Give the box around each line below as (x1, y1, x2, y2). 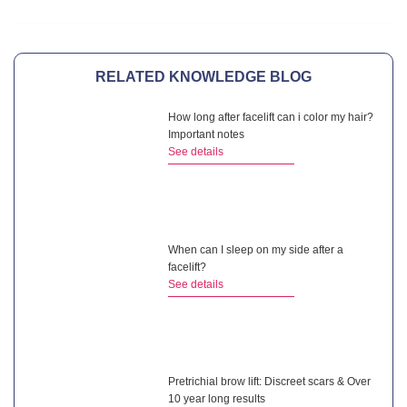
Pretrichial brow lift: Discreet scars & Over (168, 375, 372, 389)
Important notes (168, 128, 245, 142)
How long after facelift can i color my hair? (168, 111, 374, 124)
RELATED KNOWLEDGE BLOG (95, 69, 312, 85)
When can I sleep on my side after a (168, 243, 344, 256)
